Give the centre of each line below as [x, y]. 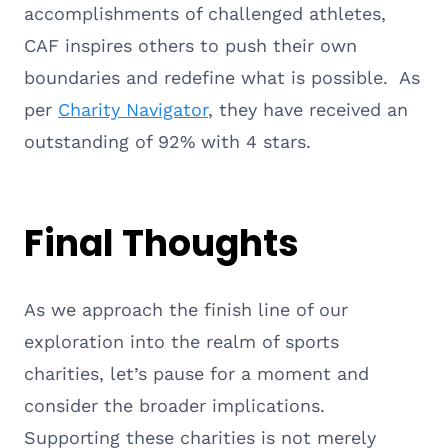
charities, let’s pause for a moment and [196, 373]
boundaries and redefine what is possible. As [222, 77]
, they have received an [308, 109]
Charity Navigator [133, 109]
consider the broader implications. [174, 405]
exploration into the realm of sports [181, 341]
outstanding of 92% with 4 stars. [170, 141]
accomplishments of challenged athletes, [205, 13]
